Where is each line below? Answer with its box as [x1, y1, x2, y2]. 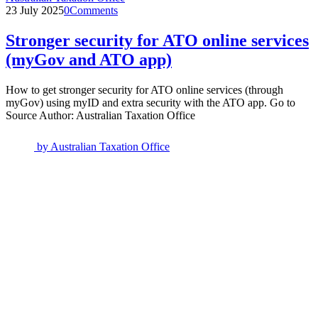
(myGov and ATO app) [6, 50, 172, 69]
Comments [70, 4, 118, 16]
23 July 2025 [6, 4, 64, 16]
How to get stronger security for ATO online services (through [6, 83, 283, 96]
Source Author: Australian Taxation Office [6, 109, 195, 121]
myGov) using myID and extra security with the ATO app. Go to [6, 96, 295, 109]
